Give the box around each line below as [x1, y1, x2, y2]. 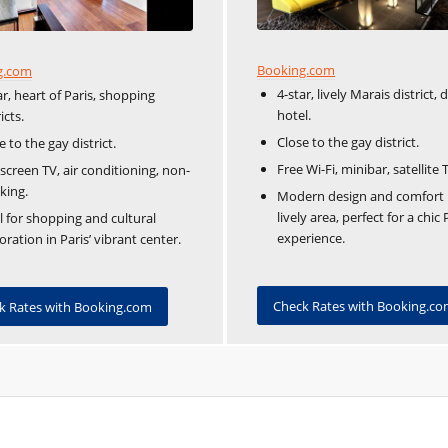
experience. [277, 229, 345, 248]
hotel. [277, 106, 311, 125]
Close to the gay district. [277, 133, 419, 152]
